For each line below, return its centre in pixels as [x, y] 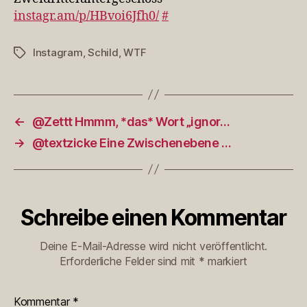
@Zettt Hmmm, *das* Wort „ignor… [131, 121]
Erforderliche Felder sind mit [129, 261]
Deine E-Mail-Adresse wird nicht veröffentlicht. [153, 246]
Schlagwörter [46, 53]
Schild [103, 52]
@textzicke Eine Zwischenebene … [132, 143]
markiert [226, 261]
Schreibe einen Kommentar [153, 217]
